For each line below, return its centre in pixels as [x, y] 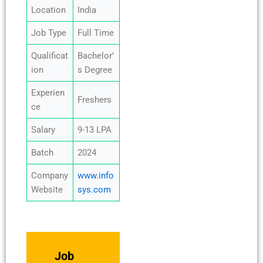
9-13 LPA [95, 129]
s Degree [95, 70]
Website [47, 189]
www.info [96, 175]
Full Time [96, 33]
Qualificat [50, 55]
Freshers [95, 100]
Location [49, 10]
